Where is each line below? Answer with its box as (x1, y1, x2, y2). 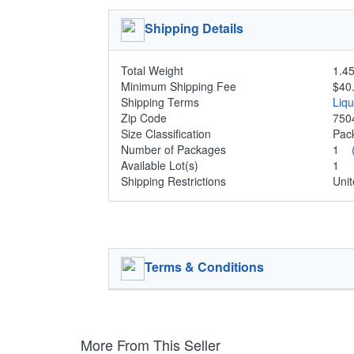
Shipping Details (145, 18, 243, 37)
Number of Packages (121, 141, 226, 157)
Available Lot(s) (121, 156, 198, 173)
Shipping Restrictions (121, 172, 226, 189)
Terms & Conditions (145, 257, 264, 276)
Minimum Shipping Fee (121, 77, 236, 94)
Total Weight (121, 62, 183, 78)
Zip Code (121, 109, 167, 126)
